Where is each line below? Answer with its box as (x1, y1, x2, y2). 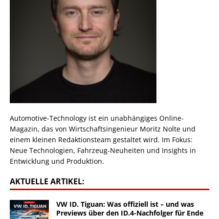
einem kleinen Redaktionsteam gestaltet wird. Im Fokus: (10, 134, 193, 144)
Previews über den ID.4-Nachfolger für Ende (56, 208, 203, 218)
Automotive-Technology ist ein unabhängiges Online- (10, 113, 184, 123)
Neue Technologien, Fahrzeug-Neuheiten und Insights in (10, 145, 196, 155)
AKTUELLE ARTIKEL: (10, 175, 85, 187)
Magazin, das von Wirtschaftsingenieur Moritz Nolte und (10, 124, 196, 133)
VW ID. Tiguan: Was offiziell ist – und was (56, 199, 194, 209)
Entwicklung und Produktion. (10, 156, 104, 166)
